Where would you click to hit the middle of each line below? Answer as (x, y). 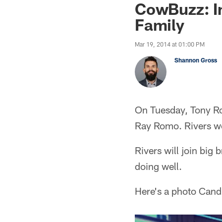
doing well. (158, 166)
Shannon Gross (196, 60)
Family (160, 24)
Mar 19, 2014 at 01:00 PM (170, 44)
